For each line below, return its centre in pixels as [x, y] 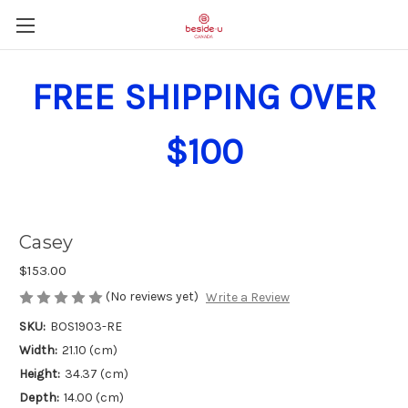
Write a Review [247, 298]
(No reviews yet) [152, 296]
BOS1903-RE [86, 327]
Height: [40, 374]
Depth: [39, 398]
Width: [38, 351]
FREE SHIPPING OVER [204, 97]
